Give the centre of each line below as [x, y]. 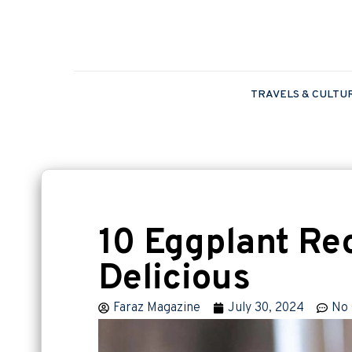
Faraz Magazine [157, 308]
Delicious [181, 279]
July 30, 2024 [266, 308]
